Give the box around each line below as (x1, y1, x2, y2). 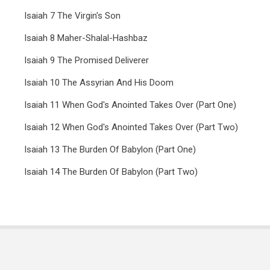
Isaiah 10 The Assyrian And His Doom (24, 77, 174, 88)
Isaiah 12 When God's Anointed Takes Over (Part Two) (24, 122, 238, 133)
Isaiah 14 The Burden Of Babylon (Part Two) (24, 166, 198, 177)
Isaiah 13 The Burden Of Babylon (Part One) (24, 144, 196, 155)
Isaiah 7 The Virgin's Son (24, 10, 121, 21)
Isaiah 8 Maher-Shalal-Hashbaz (24, 33, 148, 43)
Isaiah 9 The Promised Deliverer (24, 55, 149, 66)
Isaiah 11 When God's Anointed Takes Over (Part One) (24, 99, 236, 110)
